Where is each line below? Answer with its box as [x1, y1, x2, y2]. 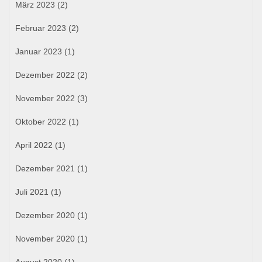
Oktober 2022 [15, 116, 66, 126]
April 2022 [15, 140, 53, 150]
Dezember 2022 [15, 70, 75, 80]
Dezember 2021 [15, 163, 75, 173]
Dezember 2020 [15, 210, 75, 220]
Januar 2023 [15, 46, 62, 56]
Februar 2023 [15, 23, 66, 33]
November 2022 [15, 93, 75, 103]
